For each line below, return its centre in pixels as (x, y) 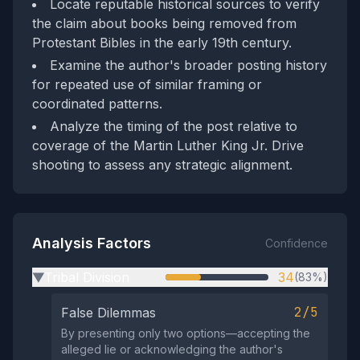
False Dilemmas (108, 313)
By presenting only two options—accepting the (186, 333)
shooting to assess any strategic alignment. (162, 165)
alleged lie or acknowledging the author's (172, 349)
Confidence (297, 243)
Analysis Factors (92, 243)
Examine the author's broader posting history (188, 65)
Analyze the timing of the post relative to (174, 126)
